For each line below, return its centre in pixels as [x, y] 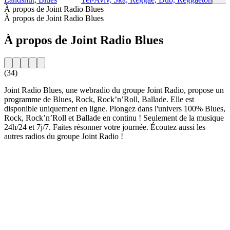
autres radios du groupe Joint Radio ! [64, 136]
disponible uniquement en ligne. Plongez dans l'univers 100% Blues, [115, 108]
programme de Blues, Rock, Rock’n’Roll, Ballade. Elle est [99, 99]
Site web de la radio [36, 154]
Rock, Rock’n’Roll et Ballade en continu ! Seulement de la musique [114, 118]
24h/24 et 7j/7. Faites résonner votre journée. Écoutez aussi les [105, 127]
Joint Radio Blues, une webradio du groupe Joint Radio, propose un [114, 90]
